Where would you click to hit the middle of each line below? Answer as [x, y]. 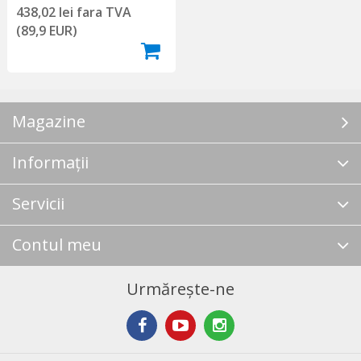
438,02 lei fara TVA [73, 12]
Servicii [38, 203]
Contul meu [57, 244]
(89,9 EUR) [46, 31]
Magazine [49, 121]
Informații [50, 162]
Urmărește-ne [180, 288]
